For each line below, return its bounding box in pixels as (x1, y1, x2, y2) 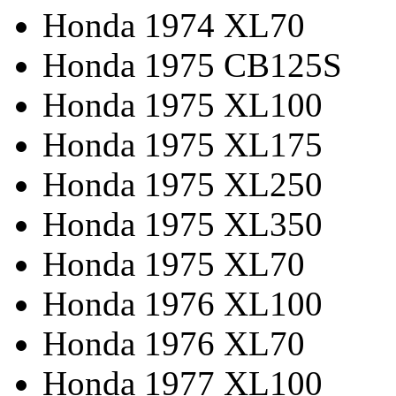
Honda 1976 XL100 (42, 284, 323, 323)
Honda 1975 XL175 (42, 125, 323, 164)
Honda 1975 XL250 (42, 164, 323, 203)
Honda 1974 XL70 (42, 5, 305, 44)
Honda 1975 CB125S (42, 45, 342, 84)
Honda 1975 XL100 (42, 85, 323, 124)
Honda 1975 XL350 (42, 204, 323, 243)
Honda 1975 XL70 (42, 244, 305, 283)
